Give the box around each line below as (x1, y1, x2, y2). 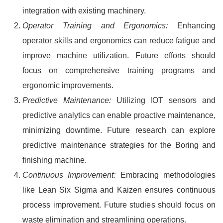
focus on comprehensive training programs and (22, 66, 216, 75)
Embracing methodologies (115, 171, 216, 179)
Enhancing (168, 21, 216, 30)
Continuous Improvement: (22, 171, 116, 179)
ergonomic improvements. (22, 81, 113, 90)
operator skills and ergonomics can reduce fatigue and (22, 36, 216, 45)
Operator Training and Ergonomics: (22, 21, 168, 30)
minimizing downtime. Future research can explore (22, 126, 216, 134)
